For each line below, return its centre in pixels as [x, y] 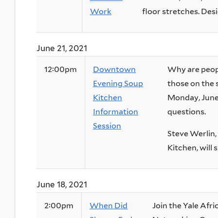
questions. [187, 112]
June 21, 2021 [62, 48]
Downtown [114, 70]
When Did [109, 206]
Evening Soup [118, 84]
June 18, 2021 [62, 185]
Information [116, 112]
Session [107, 126]
